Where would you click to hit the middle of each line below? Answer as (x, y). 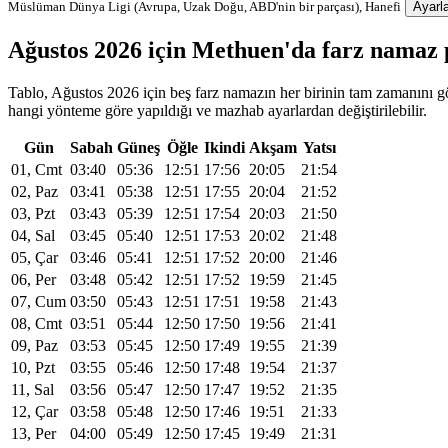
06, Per (33, 279)
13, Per (33, 433)
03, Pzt (33, 213)
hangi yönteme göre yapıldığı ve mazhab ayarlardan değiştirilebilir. (217, 110)
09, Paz (34, 345)
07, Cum (38, 301)
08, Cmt (36, 323)
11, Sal (32, 389)
